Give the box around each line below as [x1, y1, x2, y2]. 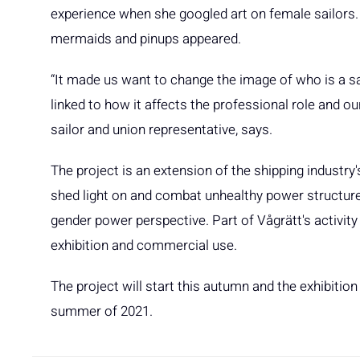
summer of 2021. [51, 301, 153, 321]
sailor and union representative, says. [51, 119, 272, 140]
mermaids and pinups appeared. [51, 28, 241, 49]
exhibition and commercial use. [51, 235, 237, 256]
